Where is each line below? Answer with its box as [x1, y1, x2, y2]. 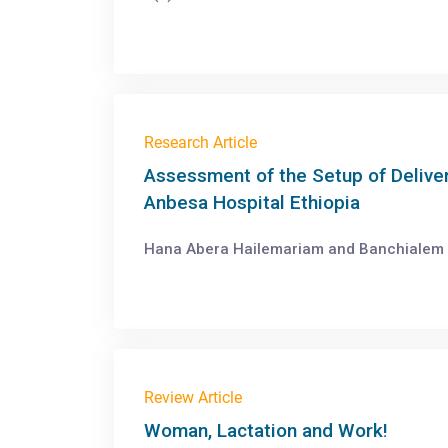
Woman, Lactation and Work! [144, 419, 388, 442]
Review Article [144, 388, 242, 407]
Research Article [144, 133, 257, 152]
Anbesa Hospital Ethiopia [144, 191, 360, 214]
